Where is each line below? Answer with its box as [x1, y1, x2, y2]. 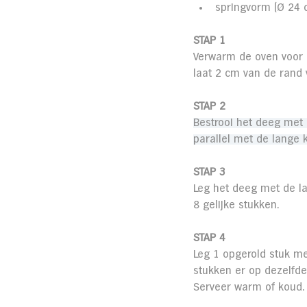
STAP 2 [193, 101, 225, 112]
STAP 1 [193, 36, 225, 47]
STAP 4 [193, 233, 225, 244]
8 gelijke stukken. [193, 200, 279, 211]
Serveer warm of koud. [193, 282, 304, 293]
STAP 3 [193, 167, 225, 178]
